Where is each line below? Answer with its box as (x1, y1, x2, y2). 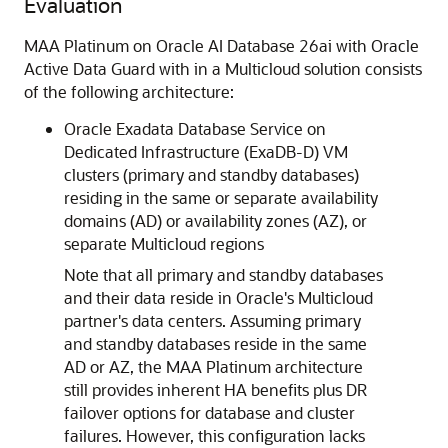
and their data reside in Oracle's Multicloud (64, 287, 373, 308)
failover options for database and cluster (64, 402, 355, 423)
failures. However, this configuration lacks (64, 425, 365, 446)
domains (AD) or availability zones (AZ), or (64, 210, 367, 231)
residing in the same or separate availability (64, 187, 378, 208)
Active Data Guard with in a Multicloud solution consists (24, 58, 422, 79)
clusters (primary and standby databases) (64, 164, 359, 185)
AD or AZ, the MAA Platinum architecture (64, 356, 363, 377)
